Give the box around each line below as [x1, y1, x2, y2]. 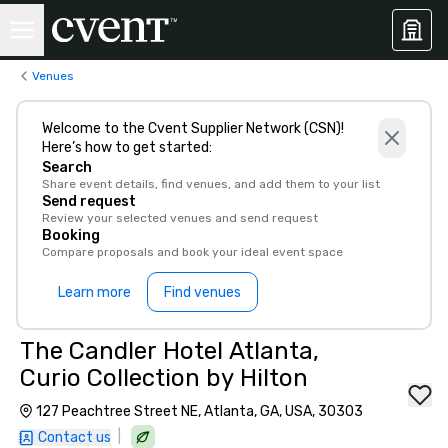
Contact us [38, 429, 111, 446]
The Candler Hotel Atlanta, [20, 337, 319, 365]
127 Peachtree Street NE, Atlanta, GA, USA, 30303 [36, 403, 363, 420]
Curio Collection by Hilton [20, 364, 308, 392]
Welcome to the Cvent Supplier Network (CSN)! [42, 120, 344, 137]
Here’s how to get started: [42, 139, 212, 156]
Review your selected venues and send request [42, 211, 318, 225]
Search [42, 159, 92, 176]
